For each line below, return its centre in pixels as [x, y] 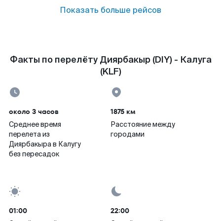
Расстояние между [143, 124]
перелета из [29, 134]
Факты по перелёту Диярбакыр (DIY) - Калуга [110, 60]
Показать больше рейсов [110, 10]
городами [128, 134]
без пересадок [34, 154]
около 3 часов [34, 111]
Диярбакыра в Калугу [45, 144]
